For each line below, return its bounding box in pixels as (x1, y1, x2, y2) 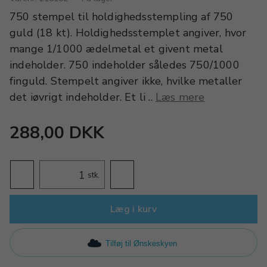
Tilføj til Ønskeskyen (105, 238, 177, 248)
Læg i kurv (110, 203, 157, 216)
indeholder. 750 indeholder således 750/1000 (10, 58, 240, 72)
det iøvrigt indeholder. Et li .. (10, 90, 156, 104)
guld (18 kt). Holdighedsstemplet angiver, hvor (10, 26, 247, 40)
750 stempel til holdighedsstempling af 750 (10, 10, 234, 24)
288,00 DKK (10, 122, 104, 144)
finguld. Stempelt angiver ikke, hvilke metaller (10, 74, 243, 88)
